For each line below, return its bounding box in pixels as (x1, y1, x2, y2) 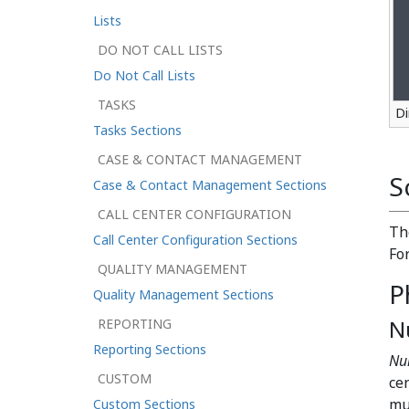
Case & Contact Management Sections (93, 176, 327, 194)
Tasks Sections (93, 121, 182, 139)
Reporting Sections (93, 341, 206, 358)
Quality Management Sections (93, 286, 274, 303)
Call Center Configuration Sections (93, 231, 298, 248)
